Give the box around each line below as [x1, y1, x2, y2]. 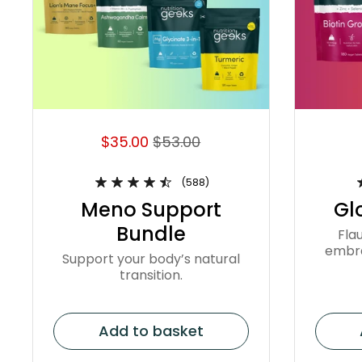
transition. [119, 266, 183, 285]
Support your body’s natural [61, 250, 240, 269]
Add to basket [98, 321, 204, 342]
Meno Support [80, 196, 221, 224]
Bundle [116, 221, 186, 248]
